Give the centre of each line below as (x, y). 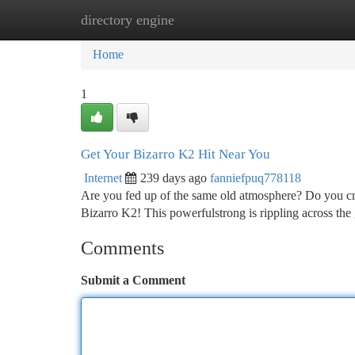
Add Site (295, 19)
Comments (122, 248)
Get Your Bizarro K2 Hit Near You (176, 154)
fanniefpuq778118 (256, 178)
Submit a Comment (133, 280)
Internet (103, 178)
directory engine (128, 20)
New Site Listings (204, 19)
